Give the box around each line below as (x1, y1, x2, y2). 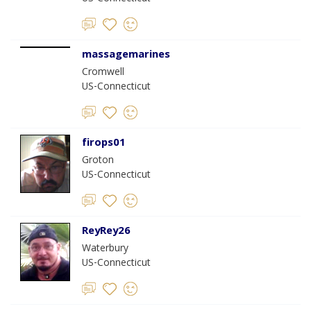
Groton (82, 153, 114, 169)
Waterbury (82, 241, 128, 258)
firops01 (82, 135, 126, 153)
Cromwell (82, 65, 124, 81)
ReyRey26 (82, 223, 131, 241)
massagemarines (82, 47, 170, 65)
